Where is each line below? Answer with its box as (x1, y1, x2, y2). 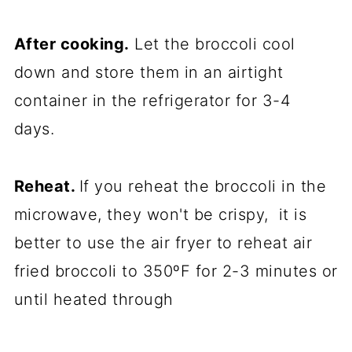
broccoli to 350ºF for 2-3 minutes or (49, 262, 338, 281)
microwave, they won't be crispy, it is (13, 205, 307, 225)
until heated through (13, 290, 179, 310)
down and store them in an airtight (13, 63, 284, 82)
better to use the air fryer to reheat (13, 233, 293, 253)
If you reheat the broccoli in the (79, 177, 327, 196)
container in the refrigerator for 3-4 (13, 91, 291, 111)
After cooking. (13, 35, 130, 54)
